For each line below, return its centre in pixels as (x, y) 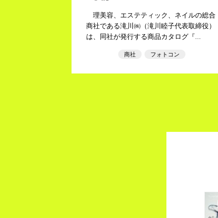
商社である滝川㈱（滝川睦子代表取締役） (151, 26)
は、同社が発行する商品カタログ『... (144, 37)
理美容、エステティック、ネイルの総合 (151, 15)
